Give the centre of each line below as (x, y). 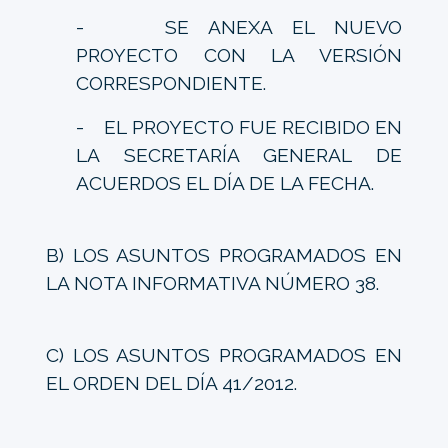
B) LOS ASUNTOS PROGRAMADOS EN (224, 254)
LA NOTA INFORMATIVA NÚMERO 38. (212, 282)
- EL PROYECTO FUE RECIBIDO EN (239, 126)
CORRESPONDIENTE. (170, 82)
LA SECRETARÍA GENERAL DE (239, 154)
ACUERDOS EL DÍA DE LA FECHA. (224, 182)
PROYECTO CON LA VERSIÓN (239, 54)
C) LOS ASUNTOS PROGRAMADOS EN (224, 354)
